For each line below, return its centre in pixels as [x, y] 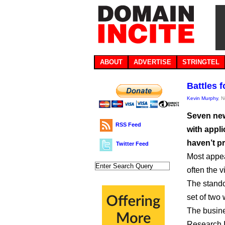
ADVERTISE [152, 62]
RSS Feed [128, 125]
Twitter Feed [132, 144]
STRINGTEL [201, 62]
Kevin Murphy [202, 98]
